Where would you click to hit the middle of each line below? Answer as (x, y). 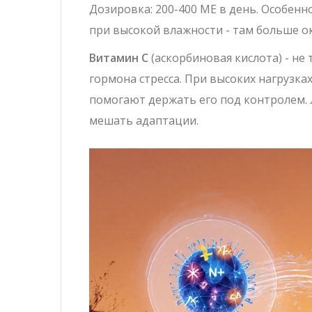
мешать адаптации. (144, 121)
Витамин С (119, 58)
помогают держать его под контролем (197, 100)
